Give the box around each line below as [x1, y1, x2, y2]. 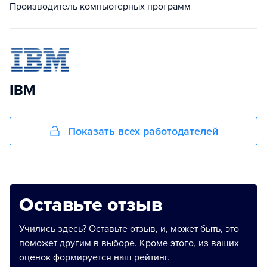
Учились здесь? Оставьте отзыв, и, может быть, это [19, 223, 239, 235]
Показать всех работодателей [68, 125, 218, 138]
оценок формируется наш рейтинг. [19, 252, 170, 263]
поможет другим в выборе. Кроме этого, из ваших [19, 237, 239, 249]
